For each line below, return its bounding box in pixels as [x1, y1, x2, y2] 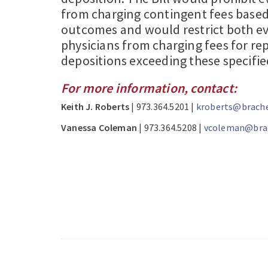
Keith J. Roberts [61, 100, 130, 113]
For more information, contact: [61, 80, 237, 97]
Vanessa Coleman [61, 121, 137, 134]
